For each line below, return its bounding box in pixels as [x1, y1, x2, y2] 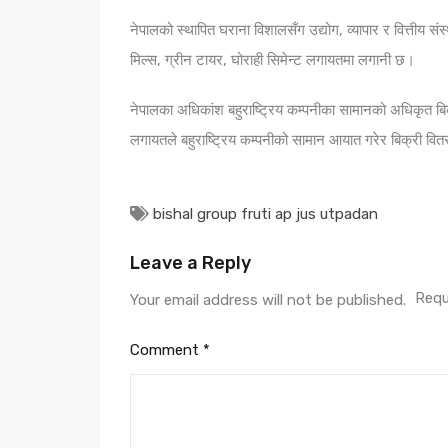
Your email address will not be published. [130, 291, 406, 309]
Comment [130, 341, 203, 359]
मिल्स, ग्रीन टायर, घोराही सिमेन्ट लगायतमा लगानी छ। [130, 51, 415, 69]
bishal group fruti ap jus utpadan [153, 205, 378, 223]
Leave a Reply [130, 252, 251, 274]
